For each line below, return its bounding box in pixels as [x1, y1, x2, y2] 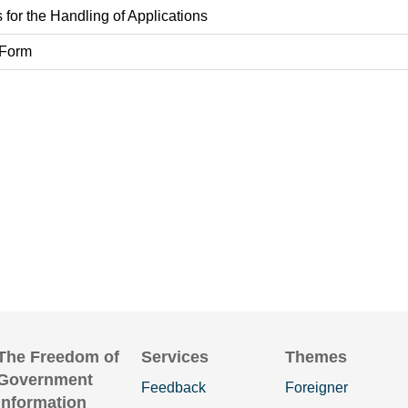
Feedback [140, 380, 206, 395]
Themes [285, 348, 348, 366]
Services [140, 348, 209, 366]
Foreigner [285, 380, 349, 395]
